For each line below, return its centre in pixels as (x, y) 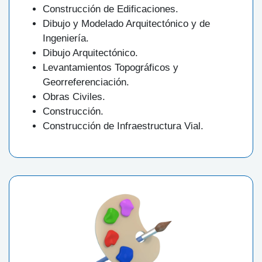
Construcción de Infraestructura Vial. (123, 126)
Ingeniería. (66, 39)
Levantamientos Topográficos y (111, 68)
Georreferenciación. (86, 82)
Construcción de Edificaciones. (111, 9)
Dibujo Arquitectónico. (90, 53)
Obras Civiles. (74, 97)
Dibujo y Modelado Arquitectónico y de (126, 24)
